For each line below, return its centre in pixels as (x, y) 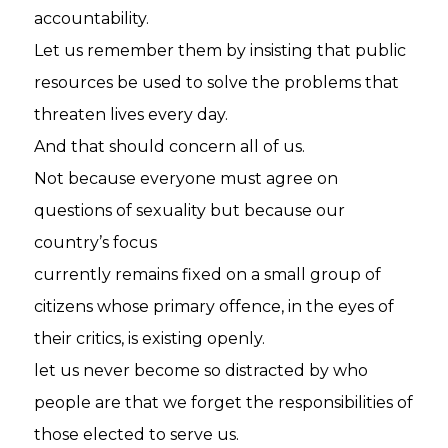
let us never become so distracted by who (201, 370)
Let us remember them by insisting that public (220, 50)
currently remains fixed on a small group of (208, 274)
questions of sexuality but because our (190, 210)
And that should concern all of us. (170, 146)
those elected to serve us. (137, 434)
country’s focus (96, 242)
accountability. (92, 18)
